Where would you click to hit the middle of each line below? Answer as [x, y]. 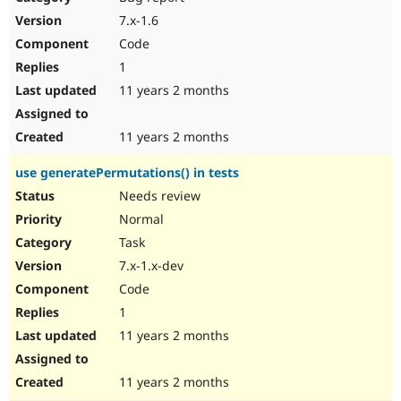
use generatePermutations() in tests [127, 173]
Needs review [158, 196]
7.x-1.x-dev [149, 266]
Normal [140, 219]
